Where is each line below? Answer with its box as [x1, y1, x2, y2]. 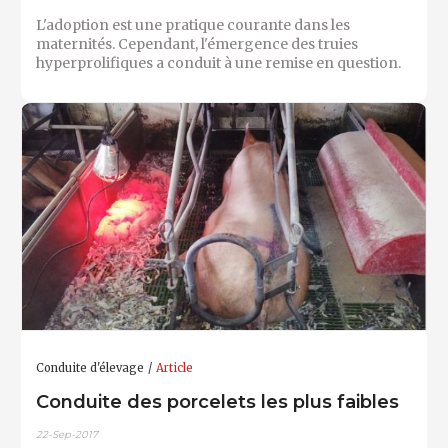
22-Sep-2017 [36, 428, 98, 442]
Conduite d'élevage [36, 361, 144, 376]
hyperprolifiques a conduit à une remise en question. [36, 53, 401, 72]
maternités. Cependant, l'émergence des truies [36, 34, 358, 53]
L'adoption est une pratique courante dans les [36, 15, 350, 34]
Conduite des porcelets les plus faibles [36, 389, 399, 413]
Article [156, 361, 193, 376]
